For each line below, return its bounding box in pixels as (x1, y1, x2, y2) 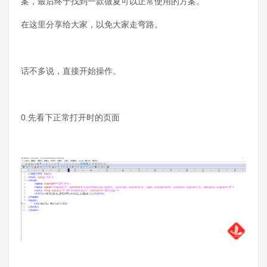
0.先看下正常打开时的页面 (21, 112, 120, 122)
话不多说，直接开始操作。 (21, 66, 121, 76)
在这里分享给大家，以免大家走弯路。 (21, 19, 163, 29)
